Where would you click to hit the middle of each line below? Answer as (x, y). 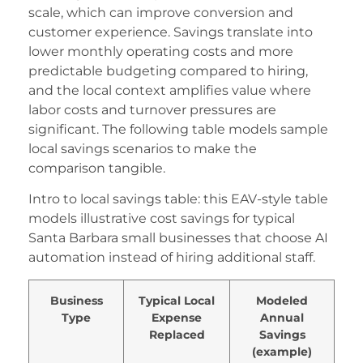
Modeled (282, 300)
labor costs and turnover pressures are (152, 110)
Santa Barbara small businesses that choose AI (178, 238)
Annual (282, 317)
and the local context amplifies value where (170, 91)
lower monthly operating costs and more (161, 52)
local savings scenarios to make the (143, 149)
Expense (177, 317)
